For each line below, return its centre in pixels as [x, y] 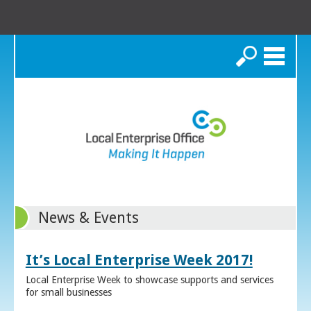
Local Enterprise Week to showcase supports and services [149, 280]
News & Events [89, 218]
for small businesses [68, 293]
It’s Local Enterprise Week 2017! [139, 260]
